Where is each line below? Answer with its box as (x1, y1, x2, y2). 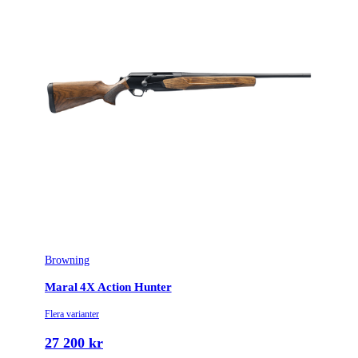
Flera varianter (45, 308, 99, 320)
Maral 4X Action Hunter (45, 280, 172, 293)
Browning (45, 254, 89, 267)
